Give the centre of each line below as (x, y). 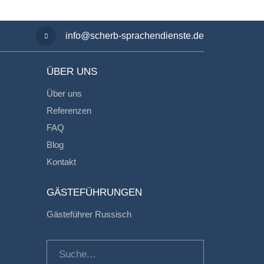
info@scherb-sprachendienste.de (135, 36)
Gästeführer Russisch (89, 214)
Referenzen (69, 110)
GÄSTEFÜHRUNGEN (94, 192)
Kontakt (61, 162)
